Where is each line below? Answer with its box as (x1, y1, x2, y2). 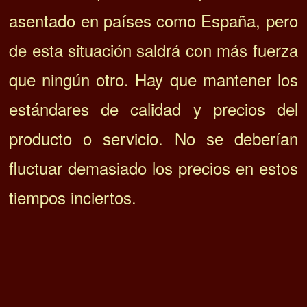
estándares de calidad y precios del (9, 96, 298, 121)
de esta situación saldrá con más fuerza (9, 37, 298, 62)
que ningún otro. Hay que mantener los (9, 66, 298, 91)
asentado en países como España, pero (9, 8, 298, 32)
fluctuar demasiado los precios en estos (9, 155, 298, 180)
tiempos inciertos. (9, 184, 137, 209)
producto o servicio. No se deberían (9, 125, 298, 150)
